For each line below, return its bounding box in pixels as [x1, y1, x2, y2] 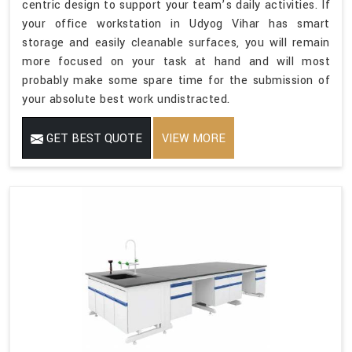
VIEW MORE [162, 130, 225, 147]
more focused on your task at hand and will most [22, 53, 330, 70]
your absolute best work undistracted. [22, 90, 230, 108]
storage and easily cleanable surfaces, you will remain [22, 34, 330, 51]
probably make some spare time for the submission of [22, 71, 330, 89]
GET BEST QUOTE [43, 130, 142, 147]
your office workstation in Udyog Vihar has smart [22, 15, 330, 32]
